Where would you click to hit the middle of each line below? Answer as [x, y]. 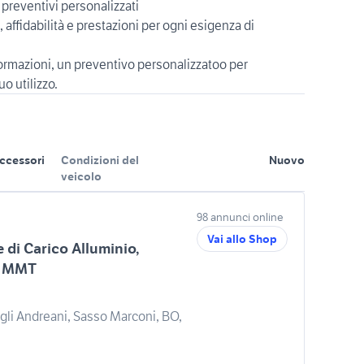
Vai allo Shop [242, 239]
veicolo [81, 176]
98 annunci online [240, 217]
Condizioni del [100, 160]
